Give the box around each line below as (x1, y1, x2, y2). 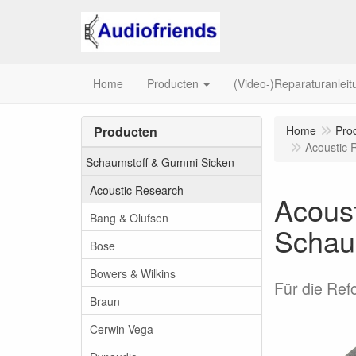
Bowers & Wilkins (90, 265, 176, 281)
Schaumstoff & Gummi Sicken (86, 153, 234, 170)
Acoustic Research (90, 181, 184, 198)
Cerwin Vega (90, 320, 153, 337)
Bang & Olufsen (90, 209, 168, 226)
